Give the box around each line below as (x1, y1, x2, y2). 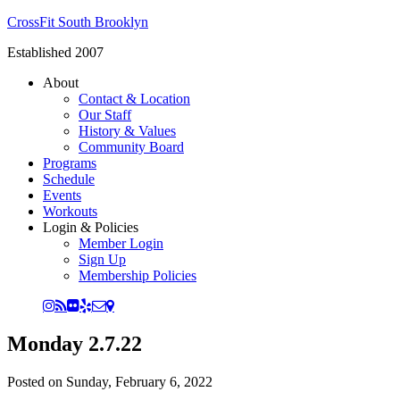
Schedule (43, 171, 95, 187)
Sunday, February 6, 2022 (66, 373, 212, 389)
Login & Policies (43, 220, 138, 235)
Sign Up (79, 252, 126, 267)
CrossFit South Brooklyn (7, 14, 148, 29)
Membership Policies (79, 268, 196, 283)
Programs (43, 155, 96, 171)
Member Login (79, 236, 163, 251)
